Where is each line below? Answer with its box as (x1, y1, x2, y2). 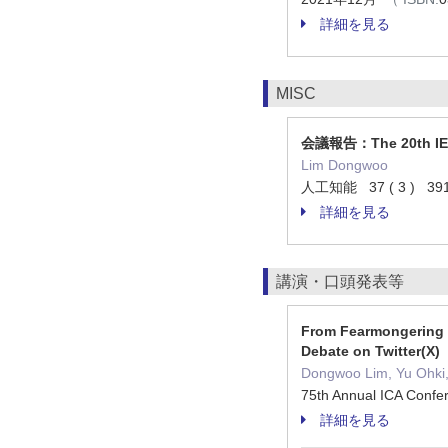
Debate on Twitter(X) (301, 343, 440, 359)
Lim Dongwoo (301, 157, 388, 173)
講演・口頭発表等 (276, 273, 404, 290)
